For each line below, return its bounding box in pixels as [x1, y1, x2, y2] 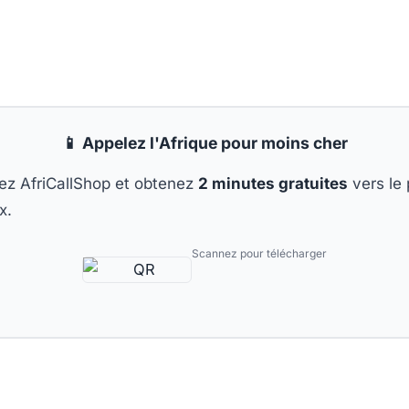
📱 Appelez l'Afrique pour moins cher [61, 132, 348, 152]
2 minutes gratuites [197, 173, 348, 193]
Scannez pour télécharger [192, 246, 327, 261]
